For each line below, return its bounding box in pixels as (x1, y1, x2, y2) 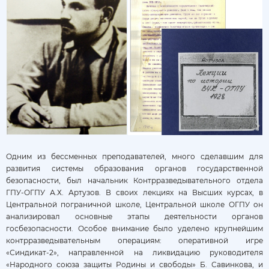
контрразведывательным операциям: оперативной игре (6, 235, 263, 245)
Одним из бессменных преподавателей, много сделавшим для (6, 151, 263, 161)
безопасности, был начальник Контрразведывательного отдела (6, 175, 263, 185)
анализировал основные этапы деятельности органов (6, 211, 263, 221)
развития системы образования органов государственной (6, 163, 263, 173)
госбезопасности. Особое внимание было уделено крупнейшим (6, 223, 263, 233)
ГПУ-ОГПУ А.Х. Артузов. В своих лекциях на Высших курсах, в (6, 187, 263, 197)
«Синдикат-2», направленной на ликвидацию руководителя (6, 247, 263, 257)
